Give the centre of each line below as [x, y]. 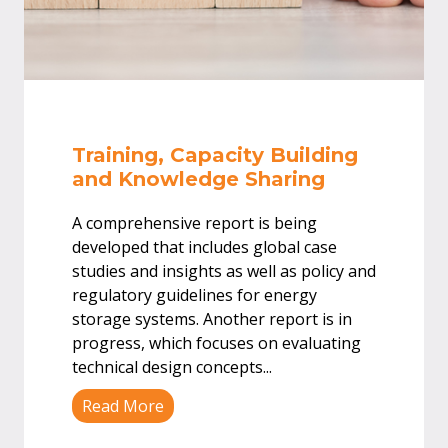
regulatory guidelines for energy [194, 295]
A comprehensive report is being [194, 223]
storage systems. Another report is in [212, 319]
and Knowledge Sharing [198, 179]
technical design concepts [167, 367]
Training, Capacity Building [215, 155]
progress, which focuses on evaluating [216, 343]
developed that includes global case [204, 247]
